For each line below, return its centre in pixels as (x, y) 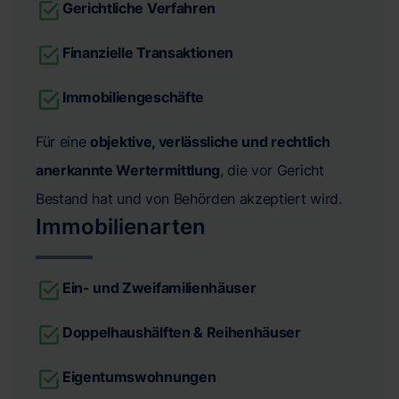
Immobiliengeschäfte (133, 97)
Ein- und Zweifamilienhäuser (159, 287)
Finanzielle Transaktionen (148, 52)
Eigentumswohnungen (139, 376)
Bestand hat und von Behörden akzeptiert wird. (189, 198)
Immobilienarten (121, 226)
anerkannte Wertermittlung (128, 170)
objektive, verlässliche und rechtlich (210, 141)
